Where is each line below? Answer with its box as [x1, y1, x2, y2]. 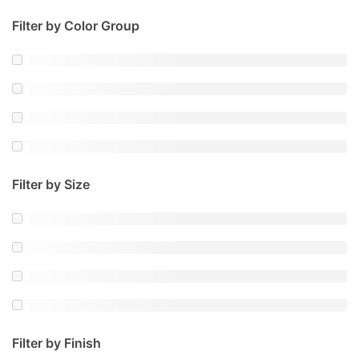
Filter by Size [12, 175, 90, 192]
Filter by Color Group [12, 17, 139, 34]
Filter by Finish [12, 334, 101, 351]
